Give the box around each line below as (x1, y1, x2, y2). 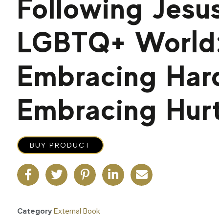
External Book (54, 207, 101, 215)
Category (17, 207, 52, 215)
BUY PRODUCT (30, 141, 91, 149)
